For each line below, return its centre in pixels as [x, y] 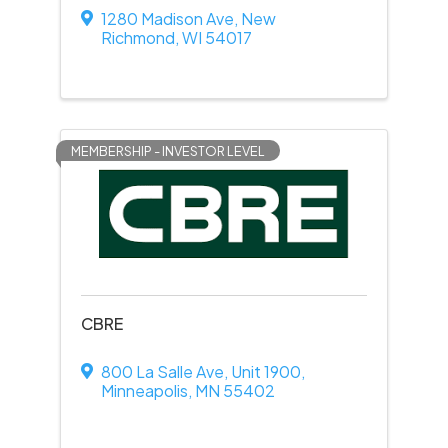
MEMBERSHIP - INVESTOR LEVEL [167, 151]
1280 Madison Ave [167, 18]
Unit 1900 [265, 371]
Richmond [137, 37]
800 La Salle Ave [162, 371]
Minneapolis [144, 390]
